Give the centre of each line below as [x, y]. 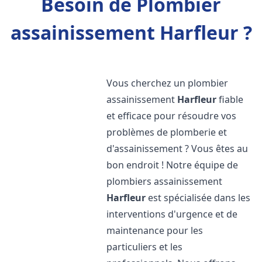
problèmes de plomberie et [167, 132]
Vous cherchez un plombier [168, 83]
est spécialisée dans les [198, 198]
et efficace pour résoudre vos [172, 116]
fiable [230, 99]
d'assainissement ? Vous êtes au [177, 149]
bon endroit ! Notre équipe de [173, 165]
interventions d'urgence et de [172, 214]
